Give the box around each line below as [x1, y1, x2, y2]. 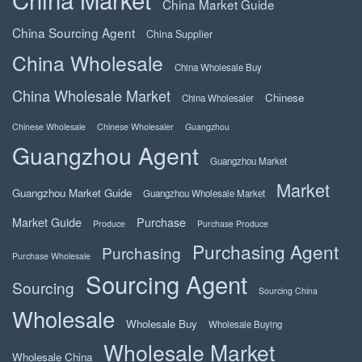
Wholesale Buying [208, 318, 282, 330]
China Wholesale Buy [175, 61, 262, 74]
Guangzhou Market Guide [12, 185, 132, 200]
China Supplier [146, 27, 213, 41]
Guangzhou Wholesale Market [143, 187, 265, 200]
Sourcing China [259, 284, 318, 297]
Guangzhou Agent [12, 138, 199, 171]
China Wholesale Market [12, 85, 170, 106]
